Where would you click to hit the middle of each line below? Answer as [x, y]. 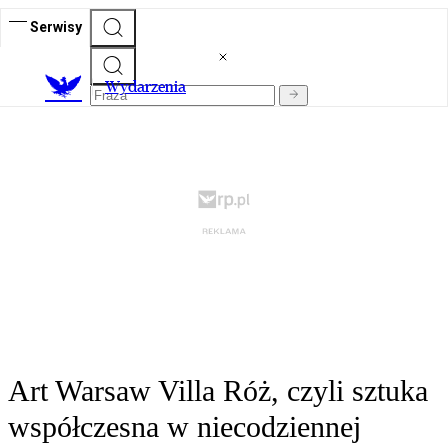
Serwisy [56, 26]
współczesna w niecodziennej [184, 427]
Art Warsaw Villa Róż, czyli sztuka [218, 391]
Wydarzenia [145, 87]
